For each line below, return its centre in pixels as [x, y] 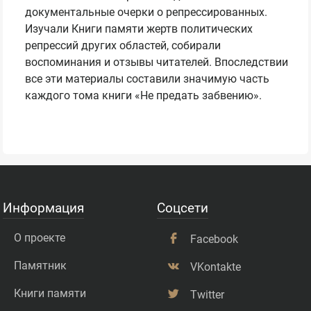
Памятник [41, 266]
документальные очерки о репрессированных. [146, 12]
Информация [44, 208]
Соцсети [183, 208]
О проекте [40, 238]
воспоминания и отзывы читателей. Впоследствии [157, 62]
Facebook [215, 239]
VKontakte [216, 267]
